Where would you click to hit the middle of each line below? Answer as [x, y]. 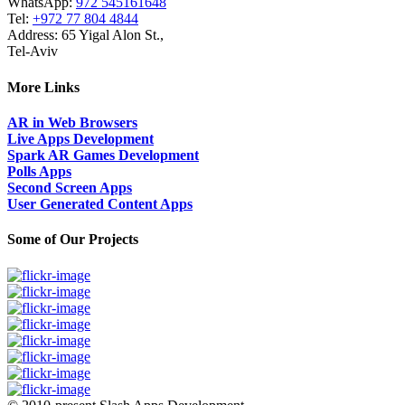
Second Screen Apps [70, 187]
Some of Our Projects [73, 240]
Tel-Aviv [33, 52]
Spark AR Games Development [103, 155]
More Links [43, 87]
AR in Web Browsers [72, 122]
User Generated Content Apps [100, 203]
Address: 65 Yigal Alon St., [85, 35]
